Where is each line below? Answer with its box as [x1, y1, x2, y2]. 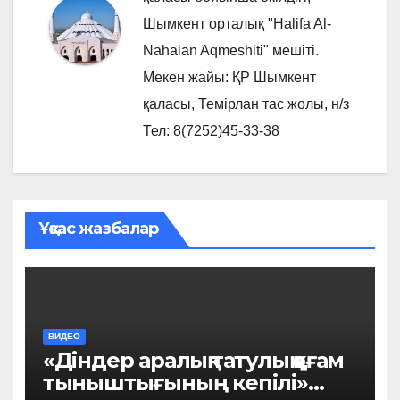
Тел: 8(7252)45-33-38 [143, 122, 279, 138]
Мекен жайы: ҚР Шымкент [143, 69, 316, 85]
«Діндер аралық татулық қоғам [42, 346, 345, 373]
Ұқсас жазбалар [37, 219, 159, 239]
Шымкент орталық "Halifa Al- [143, 15, 331, 31]
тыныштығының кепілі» [42, 369, 308, 396]
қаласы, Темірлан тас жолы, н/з [143, 96, 349, 112]
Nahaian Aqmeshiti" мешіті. [143, 42, 319, 58]
